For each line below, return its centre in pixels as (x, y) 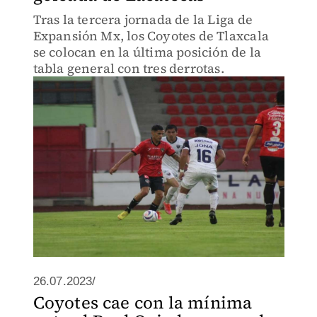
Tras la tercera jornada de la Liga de (143, 19)
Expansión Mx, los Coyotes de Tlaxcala (151, 36)
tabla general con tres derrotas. (128, 68)
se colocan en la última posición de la (147, 52)
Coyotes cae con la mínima (143, 302)
